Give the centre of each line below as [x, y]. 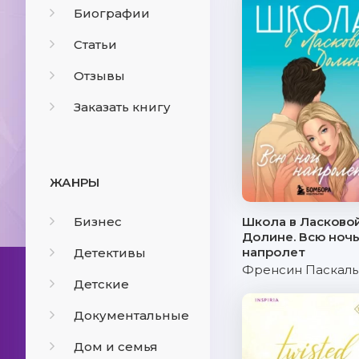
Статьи [95, 44]
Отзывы [99, 76]
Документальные [131, 315]
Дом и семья [116, 347]
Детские [101, 284]
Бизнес [98, 222]
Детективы [110, 253]
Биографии [112, 13]
